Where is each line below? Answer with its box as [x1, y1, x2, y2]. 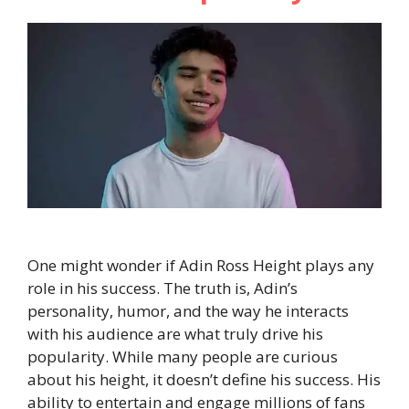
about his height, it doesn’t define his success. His [27, 369, 381, 391]
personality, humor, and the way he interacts [27, 300, 349, 322]
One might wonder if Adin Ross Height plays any [27, 255, 374, 277]
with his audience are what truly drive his [27, 323, 323, 345]
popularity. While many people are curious [27, 346, 338, 368]
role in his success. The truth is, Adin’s [27, 278, 298, 299]
